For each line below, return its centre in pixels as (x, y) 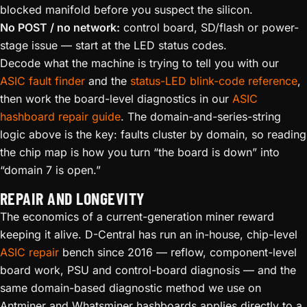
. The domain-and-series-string (201, 116)
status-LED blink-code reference (214, 81)
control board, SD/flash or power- (209, 27)
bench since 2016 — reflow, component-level (178, 252)
